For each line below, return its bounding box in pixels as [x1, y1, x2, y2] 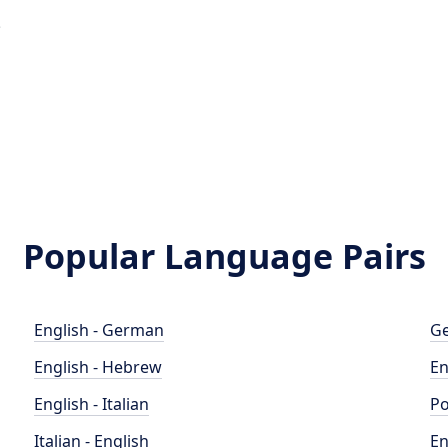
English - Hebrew [34, 356, 163, 378]
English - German [34, 319, 165, 341]
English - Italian [34, 393, 150, 415]
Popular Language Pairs [22, 233, 426, 279]
